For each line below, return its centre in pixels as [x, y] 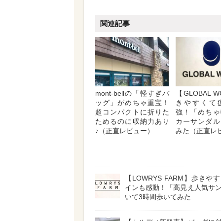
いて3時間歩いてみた [158, 197]
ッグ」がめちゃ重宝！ [132, 102]
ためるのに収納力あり [132, 121]
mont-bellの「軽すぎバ [132, 93]
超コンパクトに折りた [132, 112]
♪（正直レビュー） [125, 130]
